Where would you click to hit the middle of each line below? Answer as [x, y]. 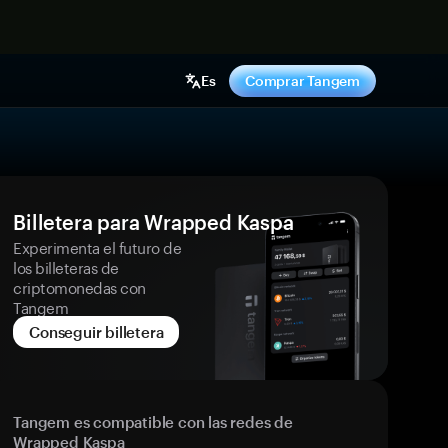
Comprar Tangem [302, 80]
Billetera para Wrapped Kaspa [153, 222]
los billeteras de [66, 266]
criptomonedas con [79, 286]
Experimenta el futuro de [97, 246]
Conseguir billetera [96, 332]
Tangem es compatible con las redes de [153, 422]
